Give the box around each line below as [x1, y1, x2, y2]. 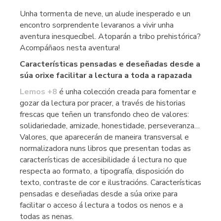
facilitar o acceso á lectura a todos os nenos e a [20, 199, 183, 211]
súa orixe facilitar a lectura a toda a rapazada [20, 70, 192, 81]
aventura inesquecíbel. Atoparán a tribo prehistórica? [20, 31, 201, 42]
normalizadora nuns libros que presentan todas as [20, 143, 191, 154]
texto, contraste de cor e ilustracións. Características [20, 177, 201, 188]
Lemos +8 [20, 86, 57, 97]
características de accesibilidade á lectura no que [20, 154, 187, 165]
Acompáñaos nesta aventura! [20, 42, 120, 53]
